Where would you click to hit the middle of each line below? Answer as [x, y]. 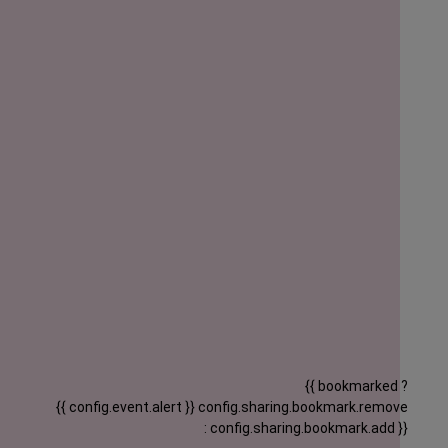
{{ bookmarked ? [356, 386]
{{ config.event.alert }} [125, 407]
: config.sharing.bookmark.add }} [306, 428]
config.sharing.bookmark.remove [303, 407]
